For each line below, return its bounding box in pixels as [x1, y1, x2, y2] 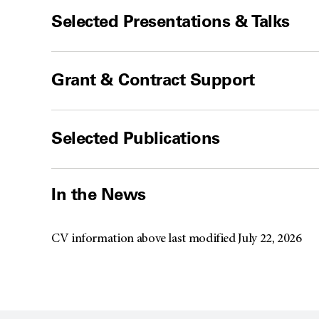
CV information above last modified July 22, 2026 [51, 233, 302, 246]
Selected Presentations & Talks [51, 10, 290, 31]
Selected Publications [51, 127, 220, 148]
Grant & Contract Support [51, 68, 255, 90]
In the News [51, 183, 146, 204]
